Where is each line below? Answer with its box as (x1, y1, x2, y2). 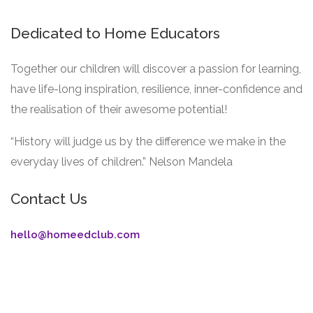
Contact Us (10, 190, 87, 208)
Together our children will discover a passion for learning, (10, 62, 301, 75)
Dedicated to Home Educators (10, 24, 220, 42)
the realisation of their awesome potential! (10, 103, 227, 116)
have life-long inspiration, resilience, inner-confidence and (10, 82, 303, 96)
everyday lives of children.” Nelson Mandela (10, 155, 233, 168)
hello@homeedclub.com (10, 228, 140, 241)
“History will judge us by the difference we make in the (10, 135, 286, 148)
